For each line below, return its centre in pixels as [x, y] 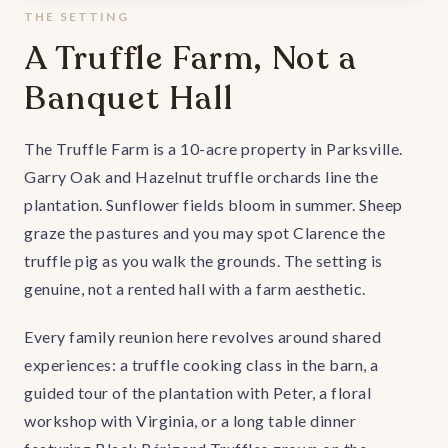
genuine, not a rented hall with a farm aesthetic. [195, 288]
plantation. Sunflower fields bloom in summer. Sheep [213, 204]
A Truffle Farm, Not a [191, 59]
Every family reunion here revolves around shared [202, 336]
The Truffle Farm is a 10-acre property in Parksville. [213, 148]
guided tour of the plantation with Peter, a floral [197, 392]
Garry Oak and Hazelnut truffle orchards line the [201, 176]
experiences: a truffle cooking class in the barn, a [201, 364]
